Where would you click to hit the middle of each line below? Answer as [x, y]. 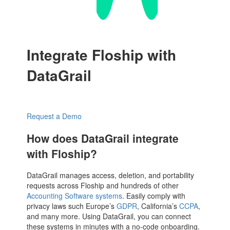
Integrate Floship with [102, 54]
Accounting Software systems [75, 196]
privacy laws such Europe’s [72, 206]
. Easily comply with [154, 196]
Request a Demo [54, 116]
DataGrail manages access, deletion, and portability [111, 175]
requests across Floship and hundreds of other [103, 186]
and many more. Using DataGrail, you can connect [109, 216]
